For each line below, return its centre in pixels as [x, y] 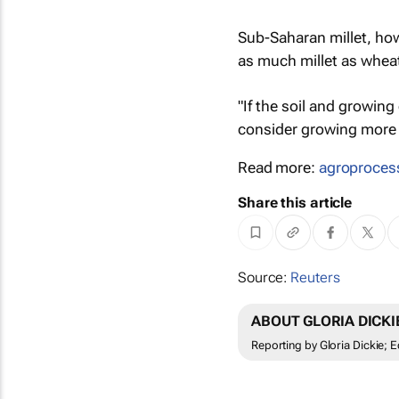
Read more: [278, 167]
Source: [264, 278]
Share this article [295, 203]
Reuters [315, 278]
